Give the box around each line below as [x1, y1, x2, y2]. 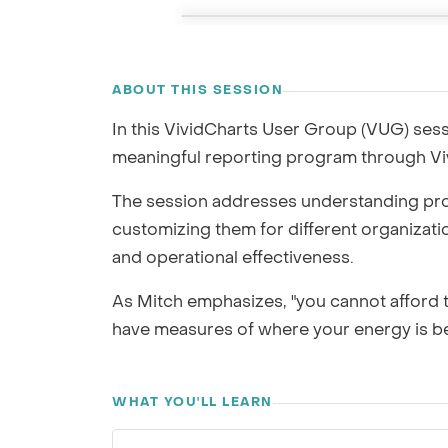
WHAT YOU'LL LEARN [112, 397, 273, 409]
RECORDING [218, 42, 300, 53]
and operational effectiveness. [112, 251, 353, 267]
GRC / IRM [230, 4, 311, 19]
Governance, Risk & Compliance [230, 21, 423, 34]
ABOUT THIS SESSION [112, 85, 283, 97]
